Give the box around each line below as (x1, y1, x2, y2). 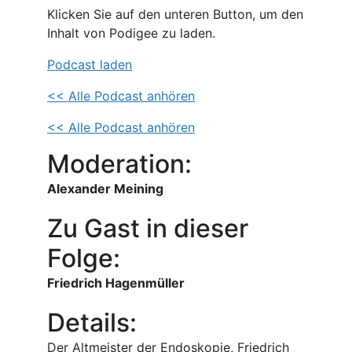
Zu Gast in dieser (47, 213, 248, 244)
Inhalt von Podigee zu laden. (47, 25, 215, 41)
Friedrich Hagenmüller (47, 275, 185, 291)
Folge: (47, 243, 120, 273)
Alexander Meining (47, 181, 163, 196)
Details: (47, 307, 137, 338)
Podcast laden (47, 57, 132, 72)
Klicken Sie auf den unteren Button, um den (47, 6, 303, 22)
